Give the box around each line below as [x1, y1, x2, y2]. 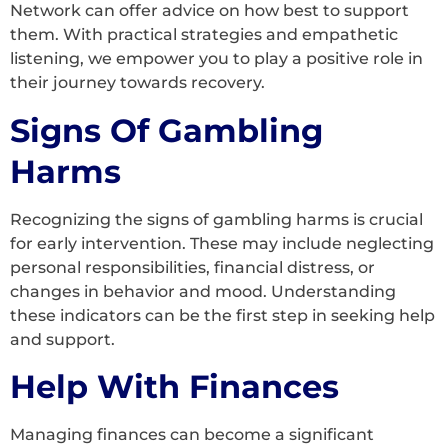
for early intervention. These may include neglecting [10, 233, 434, 253]
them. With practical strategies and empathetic [10, 25, 398, 45]
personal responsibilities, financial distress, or [10, 257, 375, 277]
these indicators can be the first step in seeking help [10, 305, 435, 325]
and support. [10, 329, 115, 349]
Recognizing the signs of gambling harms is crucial [10, 209, 423, 229]
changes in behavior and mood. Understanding [10, 281, 396, 301]
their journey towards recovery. [10, 73, 265, 93]
